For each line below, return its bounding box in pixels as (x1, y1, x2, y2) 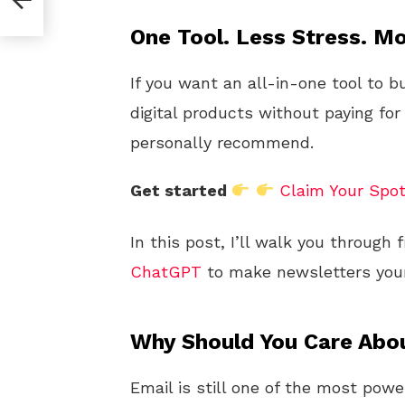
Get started (130, 181, 231, 200)
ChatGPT (130, 262, 202, 281)
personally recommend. (130, 133, 314, 152)
